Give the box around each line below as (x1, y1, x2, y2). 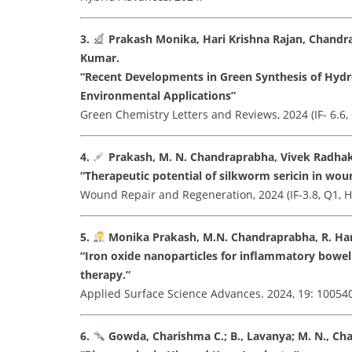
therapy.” (80, 266, 130, 282)
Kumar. (80, 49, 119, 65)
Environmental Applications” (80, 87, 236, 103)
